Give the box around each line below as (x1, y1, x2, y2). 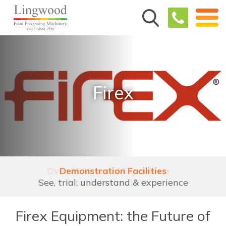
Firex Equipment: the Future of (16, 207, 210, 224)
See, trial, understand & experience (38, 177, 188, 188)
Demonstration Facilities (60, 165, 166, 177)
